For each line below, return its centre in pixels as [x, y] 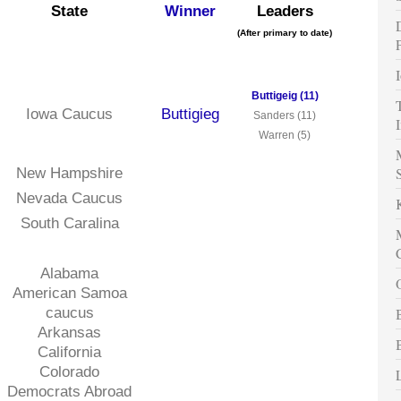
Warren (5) [285, 136]
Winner [190, 11]
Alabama [69, 273]
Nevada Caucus [69, 198]
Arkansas [69, 333]
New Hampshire [69, 173]
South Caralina [69, 223]
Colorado [69, 372]
